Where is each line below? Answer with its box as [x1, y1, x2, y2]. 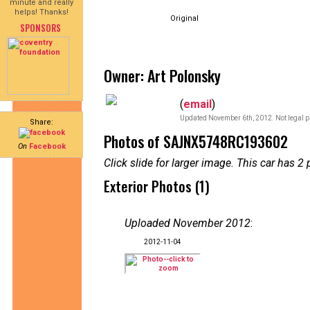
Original [170, 14, 199, 23]
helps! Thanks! [15, 8, 69, 17]
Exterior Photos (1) [104, 176, 210, 197]
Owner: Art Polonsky [104, 64, 221, 86]
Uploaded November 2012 [125, 217, 250, 230]
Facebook [28, 142, 66, 151]
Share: [30, 118, 53, 127]
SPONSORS [19, 21, 61, 35]
